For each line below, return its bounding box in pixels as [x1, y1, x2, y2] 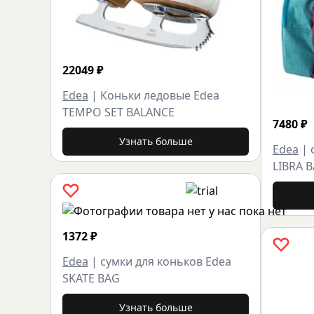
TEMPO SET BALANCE [62, 104, 175, 120]
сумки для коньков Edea [100, 253, 231, 269]
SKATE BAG [62, 270, 120, 286]
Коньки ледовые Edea [100, 87, 219, 103]
